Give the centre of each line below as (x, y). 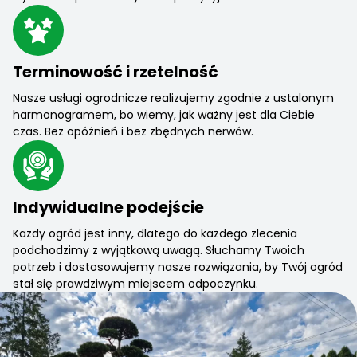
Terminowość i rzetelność (116, 72)
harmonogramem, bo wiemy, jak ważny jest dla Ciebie (164, 114)
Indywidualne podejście (108, 207)
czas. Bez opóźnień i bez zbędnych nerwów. (133, 131)
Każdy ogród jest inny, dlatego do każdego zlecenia (155, 233)
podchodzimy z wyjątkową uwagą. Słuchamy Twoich (159, 250)
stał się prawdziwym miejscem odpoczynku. (135, 283)
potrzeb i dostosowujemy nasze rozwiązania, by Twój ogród (178, 267)
